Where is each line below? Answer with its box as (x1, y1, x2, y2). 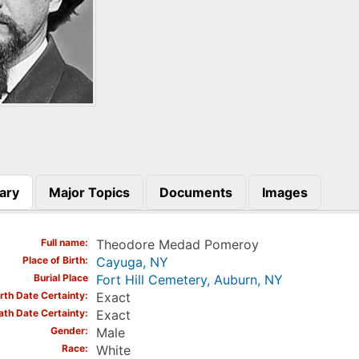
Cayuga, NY (95, 254, 168, 271)
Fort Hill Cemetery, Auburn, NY (95, 272, 283, 288)
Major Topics (48, 184, 130, 200)
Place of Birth (22, 254, 85, 267)
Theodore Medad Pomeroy (95, 236, 259, 253)
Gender (50, 325, 85, 337)
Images (261, 184, 308, 200)
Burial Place (33, 272, 88, 284)
